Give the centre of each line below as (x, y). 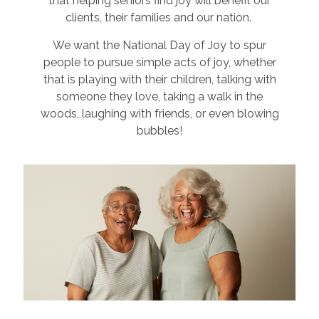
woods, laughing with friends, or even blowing (159, 114)
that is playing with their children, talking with (159, 79)
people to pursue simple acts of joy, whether (159, 62)
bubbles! (159, 131)
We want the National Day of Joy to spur (159, 45)
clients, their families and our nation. (159, 17)
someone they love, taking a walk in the (159, 96)
